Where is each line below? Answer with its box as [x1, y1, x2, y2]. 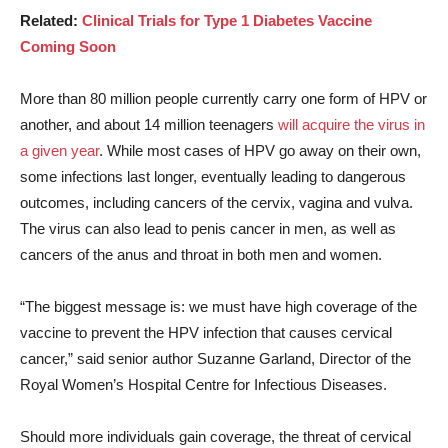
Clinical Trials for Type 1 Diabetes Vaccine [82, 12, 372, 30]
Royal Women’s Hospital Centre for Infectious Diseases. [20, 376, 387, 394]
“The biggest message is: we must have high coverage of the [20, 298, 417, 316]
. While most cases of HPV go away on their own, [99, 142, 421, 160]
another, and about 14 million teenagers [20, 116, 278, 134]
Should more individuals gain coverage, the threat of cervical [20, 428, 411, 446]
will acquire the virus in [278, 116, 425, 134]
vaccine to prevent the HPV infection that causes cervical [20, 324, 392, 342]
